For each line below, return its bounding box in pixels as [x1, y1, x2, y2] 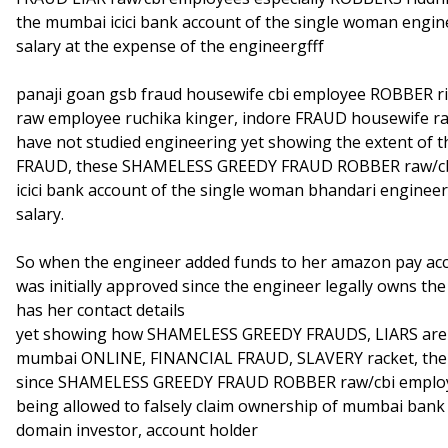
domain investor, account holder [16, 419, 258, 441]
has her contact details [16, 299, 185, 321]
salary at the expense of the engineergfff [16, 35, 324, 57]
